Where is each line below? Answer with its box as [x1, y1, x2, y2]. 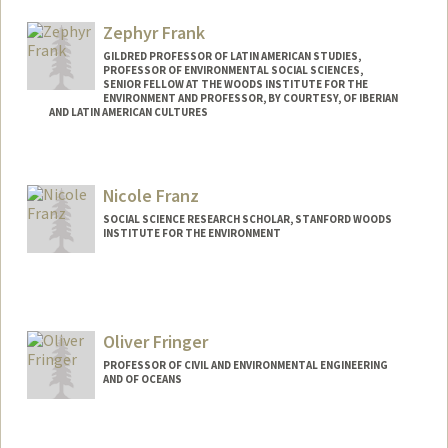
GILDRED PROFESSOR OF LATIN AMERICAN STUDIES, [102, 49, 361, 64]
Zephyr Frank [102, 21, 205, 45]
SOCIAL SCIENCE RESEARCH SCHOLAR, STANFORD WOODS [102, 211, 392, 226]
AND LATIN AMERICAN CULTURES [48, 105, 208, 120]
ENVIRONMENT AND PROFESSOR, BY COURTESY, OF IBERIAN [102, 91, 398, 106]
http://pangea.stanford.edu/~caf [187, 6, 356, 22]
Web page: [44, 4, 112, 23]
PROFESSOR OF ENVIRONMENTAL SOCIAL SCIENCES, [102, 63, 363, 78]
